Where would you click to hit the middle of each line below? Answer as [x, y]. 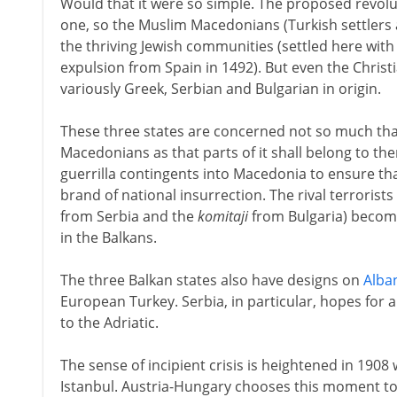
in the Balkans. [108, 237]
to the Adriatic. [109, 323]
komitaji [222, 216]
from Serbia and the [128, 216]
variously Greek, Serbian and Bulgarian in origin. [220, 89]
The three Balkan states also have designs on [211, 280]
